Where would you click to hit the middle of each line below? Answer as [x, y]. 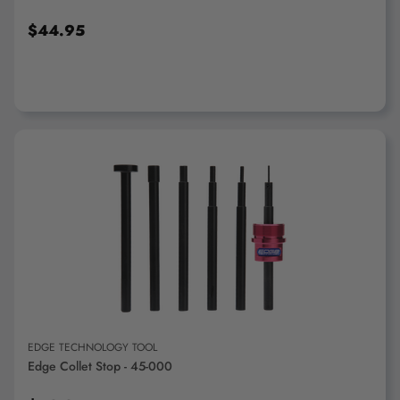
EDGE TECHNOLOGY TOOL [92, 347]
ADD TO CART [200, 236]
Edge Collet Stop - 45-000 [100, 366]
